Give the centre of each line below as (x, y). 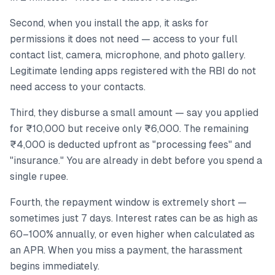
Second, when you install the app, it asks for (109, 23)
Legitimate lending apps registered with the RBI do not (133, 71)
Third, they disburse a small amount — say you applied (134, 113)
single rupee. (39, 176)
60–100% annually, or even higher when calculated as (132, 234)
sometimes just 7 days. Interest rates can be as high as (134, 218)
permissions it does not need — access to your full (124, 39)
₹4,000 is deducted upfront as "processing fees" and (130, 145)
